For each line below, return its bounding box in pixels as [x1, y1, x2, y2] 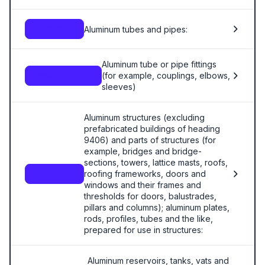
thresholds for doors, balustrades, [84, 191, 216, 201]
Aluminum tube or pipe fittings [102, 59, 216, 69]
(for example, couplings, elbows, [102, 70, 230, 80]
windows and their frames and [84, 180, 201, 190]
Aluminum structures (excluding [84, 112, 205, 122]
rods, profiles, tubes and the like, [84, 214, 213, 224]
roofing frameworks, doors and [84, 169, 206, 179]
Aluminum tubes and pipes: [84, 24, 188, 34]
